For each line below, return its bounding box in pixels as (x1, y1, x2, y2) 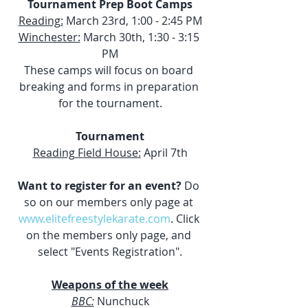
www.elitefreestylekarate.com (18, 211, 170, 227)
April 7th (140, 145, 188, 161)
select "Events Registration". (38, 244, 182, 260)
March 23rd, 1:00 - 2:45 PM (63, 13, 202, 29)
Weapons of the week (52, 277, 168, 293)
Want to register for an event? (18, 178, 181, 194)
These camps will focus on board (24, 63, 196, 78)
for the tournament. (58, 96, 162, 111)
